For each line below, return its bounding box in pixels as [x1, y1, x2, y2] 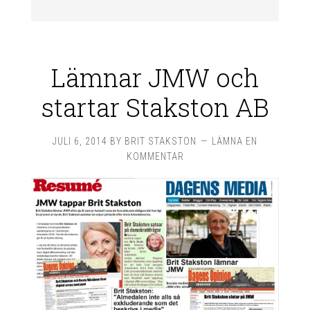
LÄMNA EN [212, 135, 257, 147]
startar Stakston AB [42, 90, 268, 124]
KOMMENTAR [126, 150, 184, 162]
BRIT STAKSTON [125, 135, 197, 147]
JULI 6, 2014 [53, 135, 107, 147]
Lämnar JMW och [51, 60, 259, 94]
